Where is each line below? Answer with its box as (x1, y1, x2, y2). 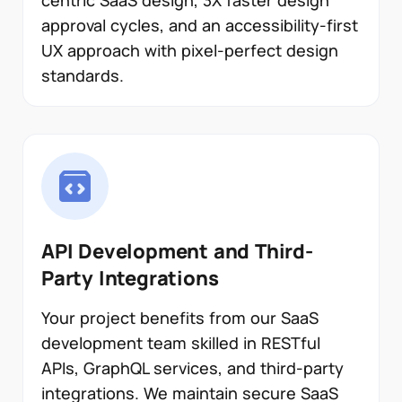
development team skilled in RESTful (41, 332, 320, 354)
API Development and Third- (41, 238, 313, 266)
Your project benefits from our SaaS (41, 307, 319, 329)
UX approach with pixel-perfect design (41, 39, 338, 62)
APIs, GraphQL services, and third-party (41, 357, 344, 380)
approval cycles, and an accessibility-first (41, 14, 358, 37)
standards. (41, 65, 124, 87)
